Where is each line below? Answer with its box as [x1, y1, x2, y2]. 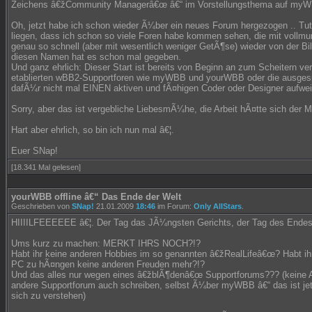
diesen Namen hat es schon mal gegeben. [11, 52, 181, 62]
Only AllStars [194, 202, 242, 210]
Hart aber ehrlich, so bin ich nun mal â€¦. [11, 125, 174, 135]
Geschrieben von [11, 202, 72, 210]
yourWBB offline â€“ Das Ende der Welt [11, 192, 181, 202]
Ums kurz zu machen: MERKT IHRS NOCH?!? [11, 238, 201, 249]
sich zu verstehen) [11, 290, 86, 301]
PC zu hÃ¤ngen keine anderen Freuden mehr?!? [11, 259, 205, 270]
